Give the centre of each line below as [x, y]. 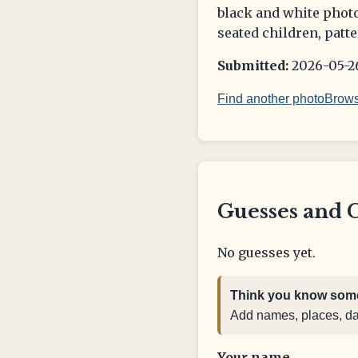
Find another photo [271, 98]
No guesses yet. [267, 252]
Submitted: [253, 65]
